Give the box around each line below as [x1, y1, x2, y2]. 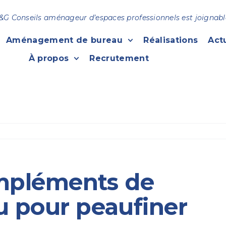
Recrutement [89, 53, 149, 63]
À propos [28, 53, 69, 63]
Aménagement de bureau [6, 35, 123, 45]
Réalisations [143, 35, 198, 45]
